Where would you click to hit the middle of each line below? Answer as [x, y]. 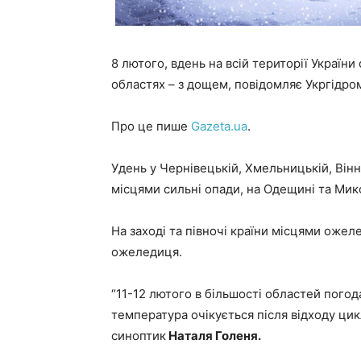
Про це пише [151, 126]
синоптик [139, 335]
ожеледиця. [147, 251]
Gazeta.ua [219, 126]
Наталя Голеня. [214, 335]
